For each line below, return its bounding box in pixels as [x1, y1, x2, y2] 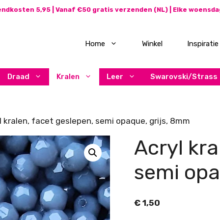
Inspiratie [187, 39, 219, 48]
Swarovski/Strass [150, 72, 218, 81]
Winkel [142, 39, 163, 48]
